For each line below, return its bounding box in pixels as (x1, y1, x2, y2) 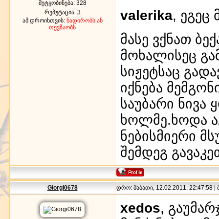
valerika (120, 7, 173, 23)
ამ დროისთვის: (22, 17, 66, 24)
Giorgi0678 (47, 184, 78, 191)
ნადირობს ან (66, 17, 103, 24)
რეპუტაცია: (44, 8, 77, 16)
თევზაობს (49, 23, 76, 31)
